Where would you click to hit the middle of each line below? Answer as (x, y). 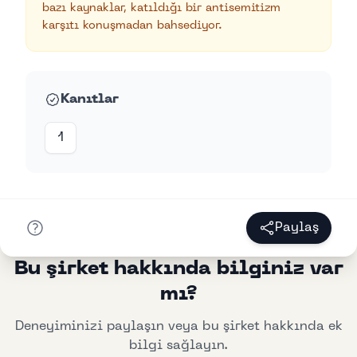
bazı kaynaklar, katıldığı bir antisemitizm (161, 8)
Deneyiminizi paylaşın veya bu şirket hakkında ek (178, 326)
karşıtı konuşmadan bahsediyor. (132, 25)
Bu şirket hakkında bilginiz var (178, 269)
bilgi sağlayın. (178, 345)
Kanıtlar (90, 99)
